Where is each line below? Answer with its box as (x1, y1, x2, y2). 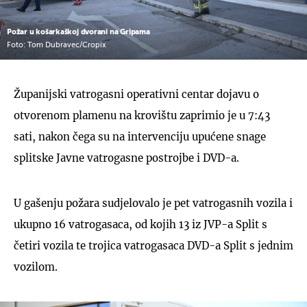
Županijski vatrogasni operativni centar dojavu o (14, 87, 259, 101)
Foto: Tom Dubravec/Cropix (7, 41, 106, 49)
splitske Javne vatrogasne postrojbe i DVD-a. (14, 151, 239, 164)
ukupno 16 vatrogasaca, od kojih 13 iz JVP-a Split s (14, 217, 267, 231)
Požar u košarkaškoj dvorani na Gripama (7, 27, 150, 36)
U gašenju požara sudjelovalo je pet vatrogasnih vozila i (14, 196, 293, 210)
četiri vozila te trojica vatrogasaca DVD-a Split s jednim (14, 238, 293, 252)
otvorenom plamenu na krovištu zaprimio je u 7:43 (14, 108, 270, 122)
